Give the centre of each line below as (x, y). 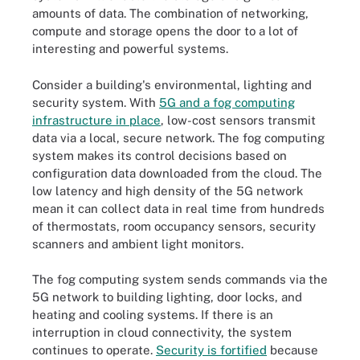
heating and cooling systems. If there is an (153, 315)
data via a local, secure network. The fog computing (178, 137)
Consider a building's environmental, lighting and (172, 84)
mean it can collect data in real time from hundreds (178, 208)
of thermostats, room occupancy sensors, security (174, 226)
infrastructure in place (96, 120)
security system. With (96, 102)
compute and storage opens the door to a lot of (165, 31)
